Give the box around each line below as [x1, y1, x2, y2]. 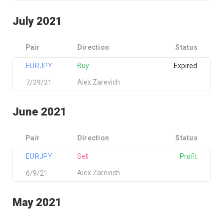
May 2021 [12, 196, 62, 209]
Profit [179, 152, 197, 160]
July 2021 [12, 15, 62, 27]
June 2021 [12, 106, 67, 118]
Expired [173, 62, 197, 70]
